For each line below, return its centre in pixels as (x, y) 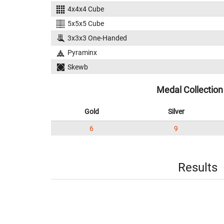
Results (197, 167)
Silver (176, 111)
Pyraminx (82, 52)
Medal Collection (190, 90)
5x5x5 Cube (85, 23)
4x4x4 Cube (85, 9)
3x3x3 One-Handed (97, 38)
